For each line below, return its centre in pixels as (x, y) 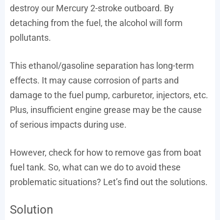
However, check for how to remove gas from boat (106, 152)
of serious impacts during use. (68, 124)
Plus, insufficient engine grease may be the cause (106, 110)
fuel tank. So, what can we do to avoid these (95, 167)
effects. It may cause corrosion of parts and (94, 80)
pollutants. (30, 37)
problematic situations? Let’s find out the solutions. (109, 182)
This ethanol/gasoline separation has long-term (102, 65)
